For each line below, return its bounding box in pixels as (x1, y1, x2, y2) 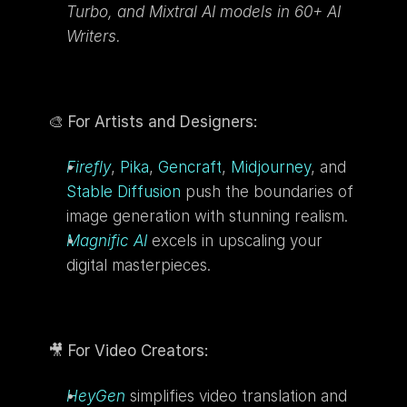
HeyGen (65, 387, 125, 405)
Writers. (65, 27, 121, 45)
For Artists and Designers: (67, 113, 257, 131)
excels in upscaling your (146, 232, 323, 250)
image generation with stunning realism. (65, 207, 348, 225)
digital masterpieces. (65, 256, 211, 274)
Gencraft (157, 158, 222, 176)
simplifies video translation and (124, 387, 347, 405)
